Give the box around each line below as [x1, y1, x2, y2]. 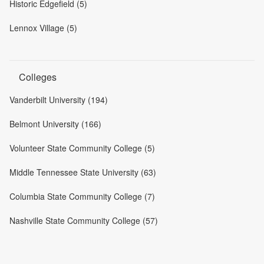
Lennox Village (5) [9, 21, 77, 34]
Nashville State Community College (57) [9, 214, 158, 226]
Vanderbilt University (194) [9, 93, 108, 105]
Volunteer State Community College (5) [9, 141, 155, 154]
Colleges [19, 70, 57, 84]
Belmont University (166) [9, 117, 101, 130]
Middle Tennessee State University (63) [9, 166, 156, 178]
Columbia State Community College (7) [9, 190, 155, 202]
